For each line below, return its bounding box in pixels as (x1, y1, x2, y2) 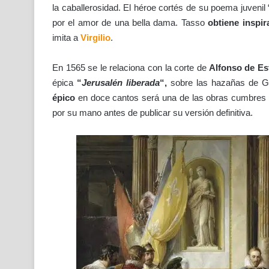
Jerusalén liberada (82, 77, 160, 88)
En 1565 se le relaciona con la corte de (52, 62, 207, 73)
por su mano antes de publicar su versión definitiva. (52, 107, 253, 118)
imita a (52, 32, 80, 43)
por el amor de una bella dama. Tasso (52, 17, 208, 28)
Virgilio (80, 32, 110, 43)
